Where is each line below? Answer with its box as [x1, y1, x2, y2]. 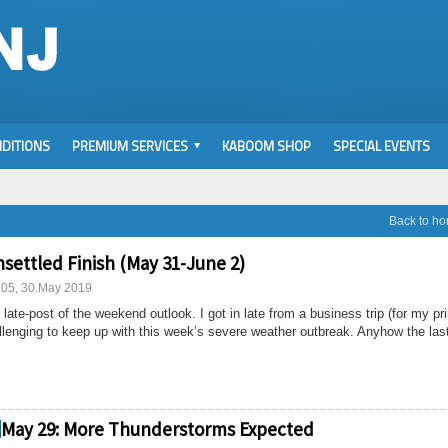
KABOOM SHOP [222, 136, 311, 156]
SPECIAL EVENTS [333, 136, 430, 156]
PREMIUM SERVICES [72, 136, 188, 156]
